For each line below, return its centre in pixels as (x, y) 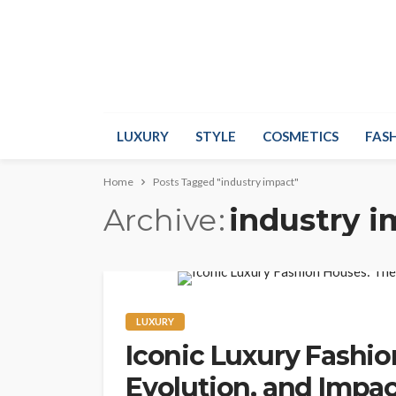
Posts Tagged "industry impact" (226, 182)
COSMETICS (301, 136)
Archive (160, 220)
